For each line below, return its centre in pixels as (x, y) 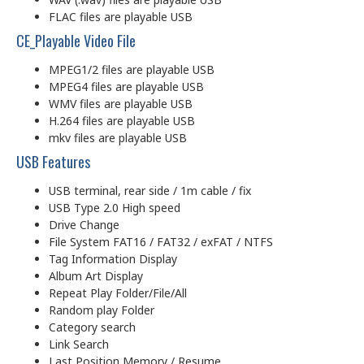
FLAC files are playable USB (121, 16)
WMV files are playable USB (121, 103)
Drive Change (84, 224)
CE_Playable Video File (76, 40)
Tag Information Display (113, 258)
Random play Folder (102, 310)
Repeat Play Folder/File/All (118, 292)
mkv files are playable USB (118, 137)
